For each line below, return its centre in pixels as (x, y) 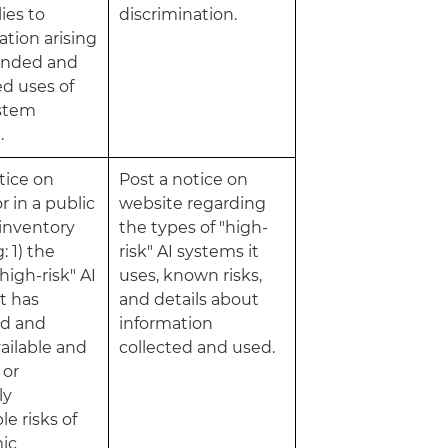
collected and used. (197, 347)
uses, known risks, (191, 275)
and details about (189, 299)
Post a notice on (184, 179)
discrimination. (178, 14)
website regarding (193, 203)
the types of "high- (194, 227)
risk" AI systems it (189, 251)
